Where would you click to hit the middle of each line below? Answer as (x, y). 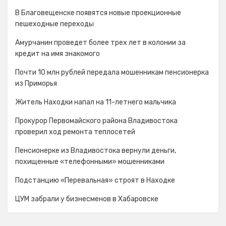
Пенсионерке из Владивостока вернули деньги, (96, 151)
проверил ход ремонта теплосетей (75, 132)
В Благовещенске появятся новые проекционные (98, 13)
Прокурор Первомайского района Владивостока (96, 121)
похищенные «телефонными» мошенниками (90, 162)
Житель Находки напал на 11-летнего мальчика (96, 102)
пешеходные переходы (54, 24)
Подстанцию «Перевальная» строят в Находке (95, 180)
